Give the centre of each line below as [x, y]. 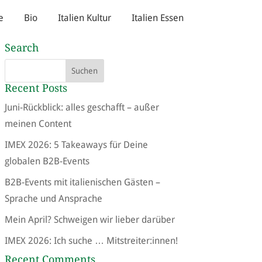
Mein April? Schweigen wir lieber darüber [89, 220]
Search [21, 48]
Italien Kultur [84, 18]
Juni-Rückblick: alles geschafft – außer [82, 108]
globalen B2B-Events [47, 161]
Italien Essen [157, 18]
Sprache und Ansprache [53, 199]
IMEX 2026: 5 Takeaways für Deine [76, 145]
